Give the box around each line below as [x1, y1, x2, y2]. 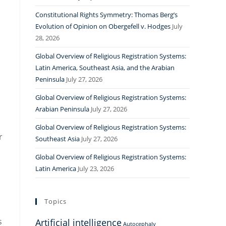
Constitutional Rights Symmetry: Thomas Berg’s [35, 10, 178, 19]
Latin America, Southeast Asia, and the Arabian [35, 63, 175, 72]
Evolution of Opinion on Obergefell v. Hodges [35, 22, 171, 31]
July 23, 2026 [78, 164, 114, 173]
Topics [44, 197, 67, 206]
